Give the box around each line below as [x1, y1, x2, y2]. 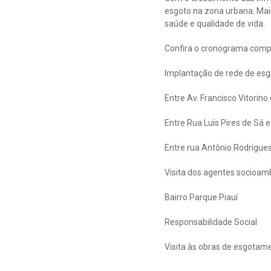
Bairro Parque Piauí [165, 192, 238, 202]
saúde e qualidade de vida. [165, 19, 265, 28]
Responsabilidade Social [165, 217, 257, 227]
